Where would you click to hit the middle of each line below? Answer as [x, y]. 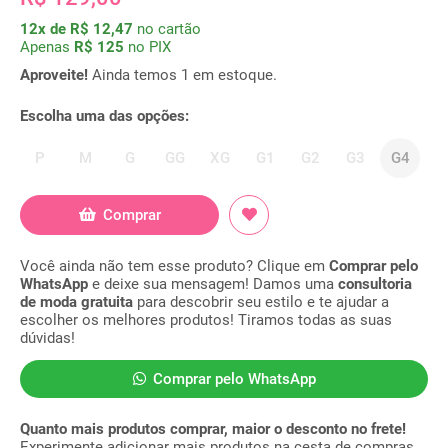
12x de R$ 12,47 [76, 29]
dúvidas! [47, 338]
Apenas [47, 47]
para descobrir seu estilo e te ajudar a [261, 302]
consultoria [375, 284]
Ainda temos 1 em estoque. [182, 75]
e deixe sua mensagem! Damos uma [213, 284]
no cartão [169, 29]
